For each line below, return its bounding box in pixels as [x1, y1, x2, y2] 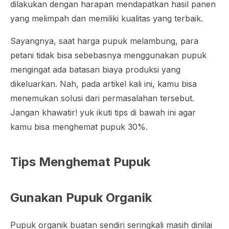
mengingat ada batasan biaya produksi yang [10, 64, 180, 75]
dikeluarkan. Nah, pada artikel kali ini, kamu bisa [10, 78, 197, 89]
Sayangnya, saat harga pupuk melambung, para [10, 35, 198, 46]
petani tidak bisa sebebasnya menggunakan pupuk [10, 50, 207, 60]
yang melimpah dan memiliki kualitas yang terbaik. [10, 13, 205, 24]
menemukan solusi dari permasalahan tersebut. [10, 93, 194, 103]
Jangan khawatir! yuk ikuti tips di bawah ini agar [10, 107, 196, 118]
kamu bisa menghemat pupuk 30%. [10, 121, 148, 132]
